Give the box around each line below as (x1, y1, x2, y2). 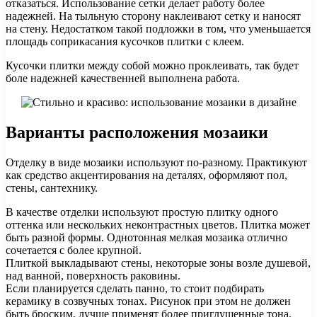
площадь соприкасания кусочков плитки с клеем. (6, 35, 244, 48)
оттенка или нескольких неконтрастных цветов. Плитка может (6, 219, 310, 231)
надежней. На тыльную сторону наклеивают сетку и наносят (6, 10, 301, 23)
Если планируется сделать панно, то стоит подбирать (6, 282, 264, 295)
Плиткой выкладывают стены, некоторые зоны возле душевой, (6, 257, 311, 270)
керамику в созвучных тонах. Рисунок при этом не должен (6, 295, 291, 308)
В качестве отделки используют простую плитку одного (6, 206, 278, 219)
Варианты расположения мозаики (6, 123, 268, 142)
